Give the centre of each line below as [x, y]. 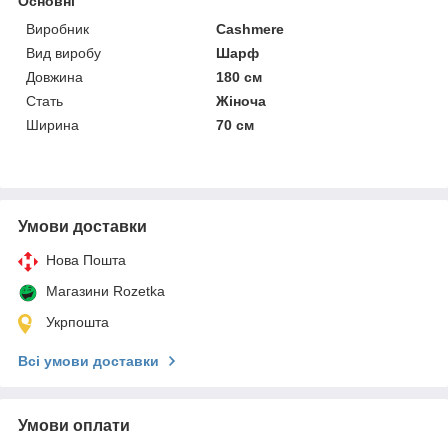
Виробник [57, 28]
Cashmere [250, 28]
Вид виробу [63, 52]
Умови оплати [74, 425]
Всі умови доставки [88, 360]
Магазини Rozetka [105, 290]
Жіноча [241, 100]
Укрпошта [77, 321]
